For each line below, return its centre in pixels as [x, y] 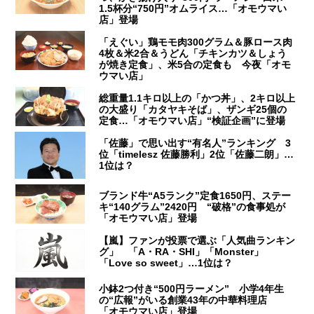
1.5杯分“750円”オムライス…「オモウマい [193, 8]
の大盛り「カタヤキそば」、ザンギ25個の [193, 109]
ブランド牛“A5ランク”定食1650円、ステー [195, 195]
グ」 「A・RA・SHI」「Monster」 [182, 251]
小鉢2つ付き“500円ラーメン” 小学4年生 [192, 288]
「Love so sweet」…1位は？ [166, 262]
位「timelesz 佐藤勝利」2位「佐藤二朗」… [197, 154]
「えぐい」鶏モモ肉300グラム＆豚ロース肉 [196, 42]
